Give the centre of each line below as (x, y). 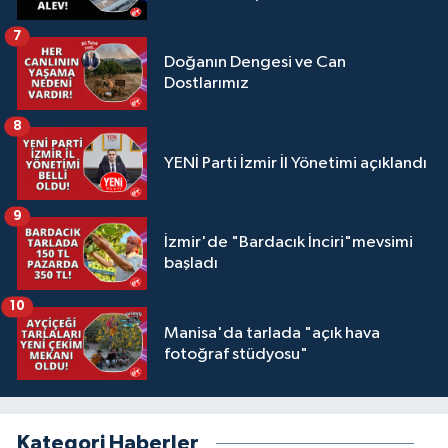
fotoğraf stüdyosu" (236, 354)
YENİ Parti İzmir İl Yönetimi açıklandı (295, 163)
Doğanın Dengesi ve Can (255, 63)
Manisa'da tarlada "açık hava (272, 333)
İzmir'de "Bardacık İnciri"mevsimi (288, 243)
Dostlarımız (206, 84)
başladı (191, 264)
